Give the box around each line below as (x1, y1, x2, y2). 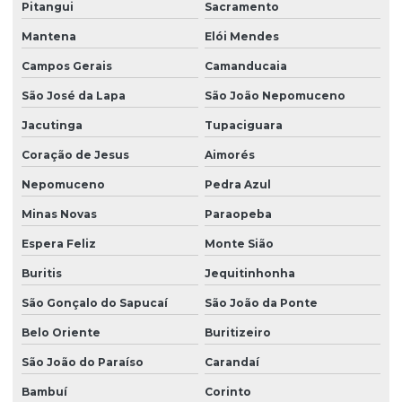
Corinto (204, 385, 251, 399)
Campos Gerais (22, 59, 112, 74)
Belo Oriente (22, 326, 100, 340)
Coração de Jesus (22, 148, 129, 162)
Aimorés (204, 148, 255, 162)
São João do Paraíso (22, 355, 144, 370)
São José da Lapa (22, 89, 126, 103)
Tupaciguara (204, 118, 283, 133)
